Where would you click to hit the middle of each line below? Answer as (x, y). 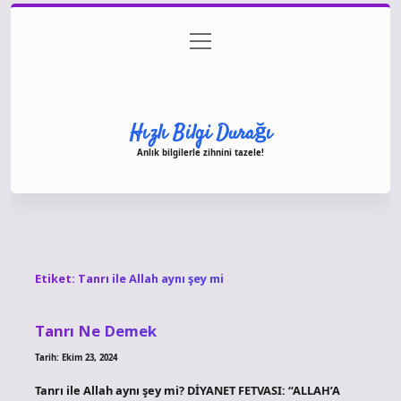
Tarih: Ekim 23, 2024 (76, 357)
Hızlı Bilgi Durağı (200, 133)
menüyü (209, 38)
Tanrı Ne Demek (95, 330)
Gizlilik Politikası (196, 42)
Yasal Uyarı (295, 42)
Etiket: (56, 279)
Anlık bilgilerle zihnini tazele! (200, 152)
